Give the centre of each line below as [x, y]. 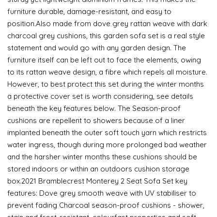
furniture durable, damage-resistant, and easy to [89, 11]
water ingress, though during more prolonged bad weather [107, 145]
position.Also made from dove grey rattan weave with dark [107, 23]
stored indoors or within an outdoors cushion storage [98, 169]
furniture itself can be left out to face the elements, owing [104, 60]
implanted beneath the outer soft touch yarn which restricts [107, 132]
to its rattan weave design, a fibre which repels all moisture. [107, 72]
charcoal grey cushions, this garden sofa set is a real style [106, 36]
